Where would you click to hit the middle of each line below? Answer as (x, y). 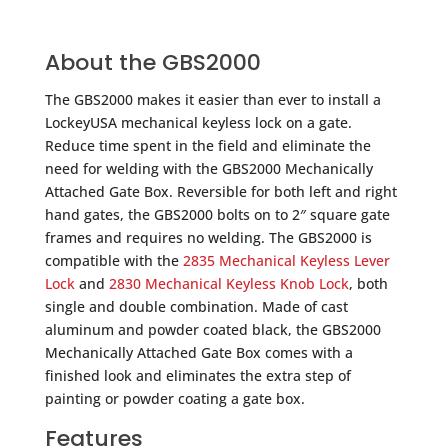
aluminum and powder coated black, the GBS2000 (212, 329)
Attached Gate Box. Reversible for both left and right (220, 191)
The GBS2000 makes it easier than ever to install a (212, 99)
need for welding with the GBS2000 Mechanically (208, 168)
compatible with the (113, 260)
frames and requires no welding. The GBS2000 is (208, 237)
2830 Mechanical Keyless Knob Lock (228, 283)
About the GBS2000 (152, 62)
